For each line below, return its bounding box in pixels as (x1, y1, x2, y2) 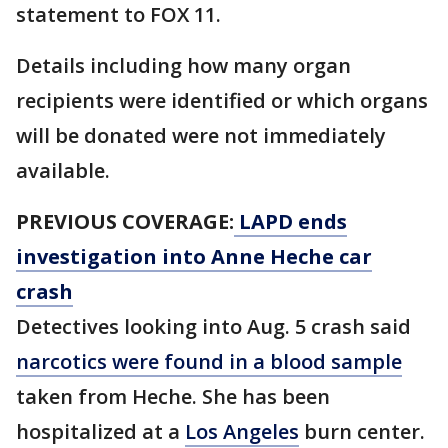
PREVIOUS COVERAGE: (16, 208, 234, 235)
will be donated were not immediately (16, 122, 386, 149)
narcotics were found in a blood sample (16, 348, 402, 375)
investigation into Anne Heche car (16, 243, 372, 270)
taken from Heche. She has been (16, 383, 330, 410)
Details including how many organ (16, 52, 351, 79)
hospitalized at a (16, 418, 185, 445)
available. (16, 157, 110, 184)
